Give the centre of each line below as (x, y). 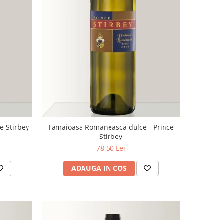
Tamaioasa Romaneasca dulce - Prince (111, 127)
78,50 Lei (111, 148)
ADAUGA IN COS (99, 168)
